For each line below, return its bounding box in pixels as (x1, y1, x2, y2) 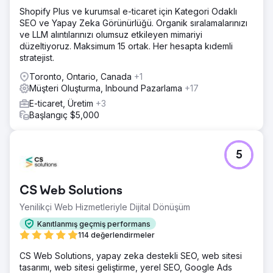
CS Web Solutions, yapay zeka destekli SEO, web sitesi (19, 250, 242, 261)
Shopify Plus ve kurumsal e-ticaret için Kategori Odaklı (19, 6, 237, 16)
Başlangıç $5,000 (29, 110, 99, 120)
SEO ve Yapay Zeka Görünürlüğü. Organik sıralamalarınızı (19, 18, 247, 28)
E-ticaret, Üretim (29, 98, 96, 108)
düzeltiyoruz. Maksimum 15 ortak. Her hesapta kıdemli (19, 41, 233, 51)
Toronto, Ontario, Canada (29, 71, 134, 82)
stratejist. (19, 52, 54, 63)
